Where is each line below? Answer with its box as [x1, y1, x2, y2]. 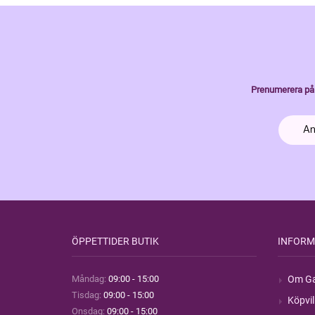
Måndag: [72, 274, 106, 284]
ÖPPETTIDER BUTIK [72, 236, 159, 247]
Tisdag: [72, 290, 101, 300]
